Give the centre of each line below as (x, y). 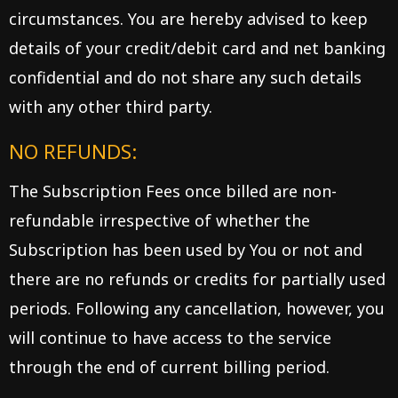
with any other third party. (111, 107)
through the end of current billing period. (169, 367)
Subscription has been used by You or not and (186, 250)
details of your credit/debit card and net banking (197, 48)
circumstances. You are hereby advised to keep (188, 19)
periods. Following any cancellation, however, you (197, 308)
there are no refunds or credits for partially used (197, 279)
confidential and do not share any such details (185, 77)
